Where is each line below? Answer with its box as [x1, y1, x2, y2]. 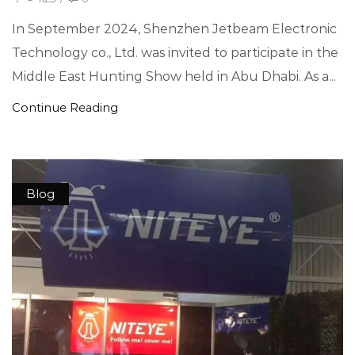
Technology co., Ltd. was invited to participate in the [12, 44, 338, 60]
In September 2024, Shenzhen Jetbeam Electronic [12, 21, 337, 36]
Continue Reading [12, 100, 118, 115]
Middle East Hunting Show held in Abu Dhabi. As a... [12, 68, 336, 84]
